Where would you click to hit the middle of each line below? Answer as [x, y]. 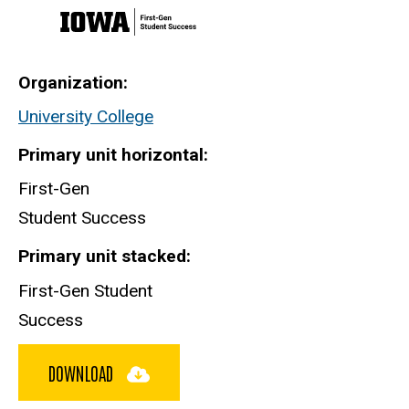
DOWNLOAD [83, 372]
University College [86, 117]
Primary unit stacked [102, 257]
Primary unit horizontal [111, 155]
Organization [71, 83]
